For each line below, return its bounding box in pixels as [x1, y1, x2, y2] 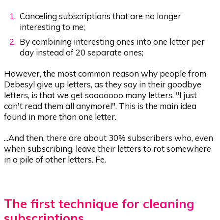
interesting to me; [20, 21, 85, 32]
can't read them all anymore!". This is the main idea [4, 101, 197, 111]
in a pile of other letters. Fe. [4, 154, 107, 165]
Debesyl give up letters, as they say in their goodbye [4, 79, 202, 90]
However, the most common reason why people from [4, 68, 207, 79]
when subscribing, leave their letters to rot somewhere [4, 143, 212, 154]
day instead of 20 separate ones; [20, 47, 144, 58]
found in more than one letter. [4, 111, 117, 122]
